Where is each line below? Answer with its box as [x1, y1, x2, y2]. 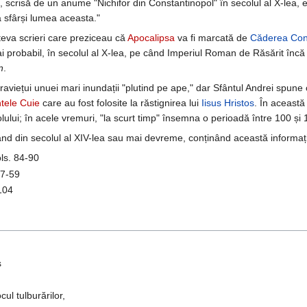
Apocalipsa [127, 32, 175, 44]
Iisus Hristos [201, 97, 254, 109]
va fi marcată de [175, 32, 250, 44]
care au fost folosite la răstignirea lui [40, 97, 201, 109]
